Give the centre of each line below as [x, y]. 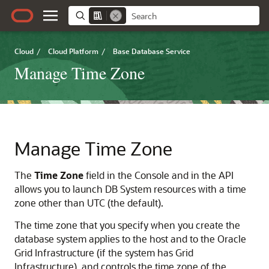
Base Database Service [152, 51]
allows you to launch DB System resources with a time [130, 189]
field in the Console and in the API [159, 175]
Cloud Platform [73, 51]
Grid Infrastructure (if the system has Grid [104, 252]
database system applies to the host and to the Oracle [130, 239]
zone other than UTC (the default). [89, 203]
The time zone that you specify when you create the [127, 225]
